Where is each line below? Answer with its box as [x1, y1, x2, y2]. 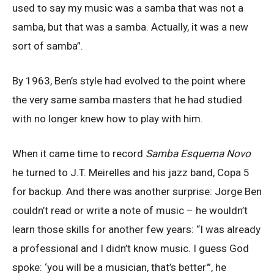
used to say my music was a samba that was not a [12, 2, 243, 15]
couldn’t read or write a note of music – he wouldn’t [12, 204, 248, 217]
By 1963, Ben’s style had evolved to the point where [12, 75, 245, 87]
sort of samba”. [12, 40, 83, 53]
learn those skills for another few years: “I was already [12, 223, 261, 236]
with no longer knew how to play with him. [12, 113, 203, 125]
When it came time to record [12, 147, 146, 160]
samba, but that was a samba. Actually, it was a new [12, 21, 248, 34]
